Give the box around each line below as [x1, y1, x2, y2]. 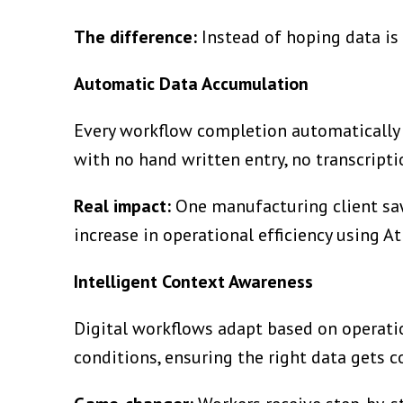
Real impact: [74, 193, 171, 218]
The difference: [74, 24, 197, 49]
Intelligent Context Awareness [74, 269, 313, 293]
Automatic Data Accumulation [74, 71, 309, 95]
